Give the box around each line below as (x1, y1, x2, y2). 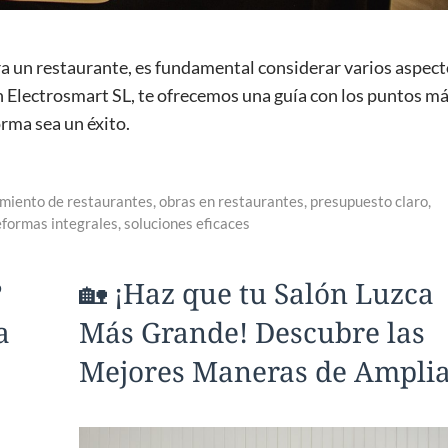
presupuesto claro (310, 192, 429, 211)
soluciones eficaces (124, 214, 250, 233)
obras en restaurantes (159, 192, 305, 211)
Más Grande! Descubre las (79, 313, 425, 352)
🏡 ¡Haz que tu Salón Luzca (79, 274, 434, 313)
